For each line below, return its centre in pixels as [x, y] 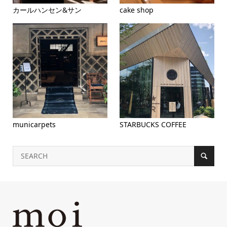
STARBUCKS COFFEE [153, 125]
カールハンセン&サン [47, 10]
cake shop [137, 10]
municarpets [34, 125]
